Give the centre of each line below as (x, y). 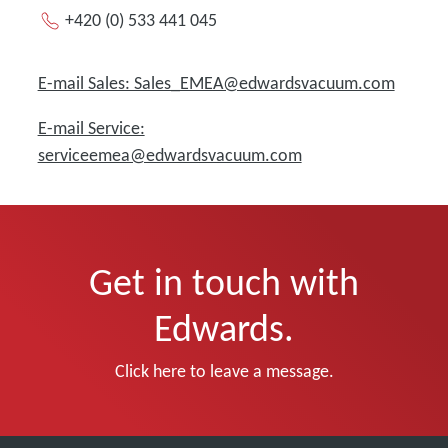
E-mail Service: (91, 128)
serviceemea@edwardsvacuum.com (169, 155)
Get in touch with (224, 282)
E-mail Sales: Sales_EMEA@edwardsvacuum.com (216, 83)
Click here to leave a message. (224, 371)
